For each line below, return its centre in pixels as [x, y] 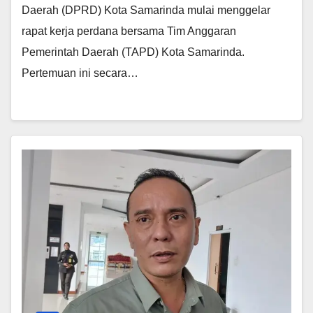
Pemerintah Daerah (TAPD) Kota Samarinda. [133, 52]
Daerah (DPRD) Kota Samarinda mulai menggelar [146, 10]
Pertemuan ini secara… [80, 73]
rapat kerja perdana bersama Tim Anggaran [129, 31]
